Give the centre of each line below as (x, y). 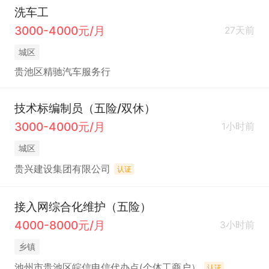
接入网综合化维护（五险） (83, 206)
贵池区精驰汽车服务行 (62, 71)
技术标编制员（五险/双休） (85, 108)
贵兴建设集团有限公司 (62, 169)
